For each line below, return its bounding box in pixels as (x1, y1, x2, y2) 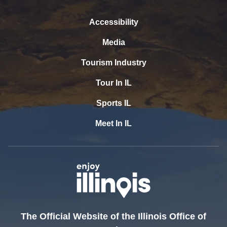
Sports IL (96, 99, 131, 108)
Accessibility (89, 18, 138, 27)
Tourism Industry (81, 58, 146, 67)
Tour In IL (95, 79, 132, 88)
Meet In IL (95, 119, 132, 128)
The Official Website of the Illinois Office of (21, 211, 206, 221)
